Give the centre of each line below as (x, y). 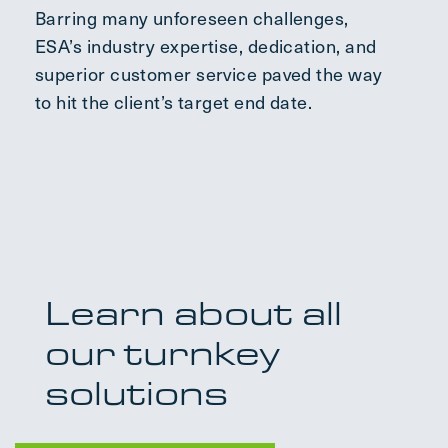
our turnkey (162, 353)
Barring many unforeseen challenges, (192, 18)
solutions (136, 393)
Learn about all (193, 313)
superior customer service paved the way (209, 74)
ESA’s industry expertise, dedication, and (206, 46)
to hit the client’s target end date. (174, 102)
